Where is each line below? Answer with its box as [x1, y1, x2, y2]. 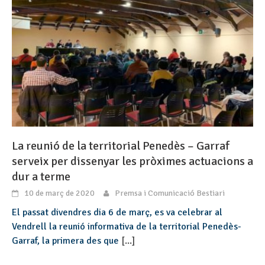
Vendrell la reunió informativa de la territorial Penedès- [12, 220, 241, 232]
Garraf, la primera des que [12, 234, 121, 247]
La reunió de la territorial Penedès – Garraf [12, 138, 230, 153]
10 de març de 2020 [24, 188, 95, 198]
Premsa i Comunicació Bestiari [115, 188, 225, 198]
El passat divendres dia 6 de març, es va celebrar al [12, 206, 222, 218]
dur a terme [12, 169, 70, 184]
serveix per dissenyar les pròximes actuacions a [12, 153, 253, 169]
